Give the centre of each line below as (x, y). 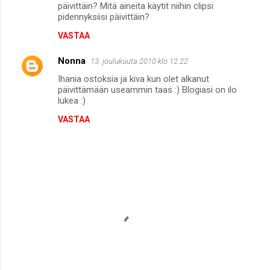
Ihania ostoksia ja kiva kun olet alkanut (133, 79)
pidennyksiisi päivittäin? (104, 17)
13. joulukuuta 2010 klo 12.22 (139, 61)
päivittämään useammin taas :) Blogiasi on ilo (147, 89)
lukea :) (72, 100)
